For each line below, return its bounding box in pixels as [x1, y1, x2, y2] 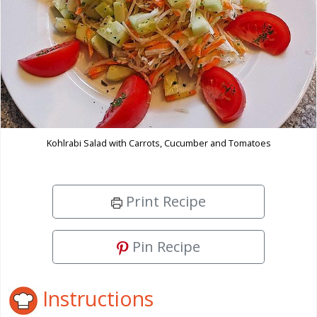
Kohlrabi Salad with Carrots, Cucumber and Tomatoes [46, 137, 271, 150]
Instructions [38, 284, 154, 312]
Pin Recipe [129, 237, 200, 257]
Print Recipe [122, 192, 206, 212]
